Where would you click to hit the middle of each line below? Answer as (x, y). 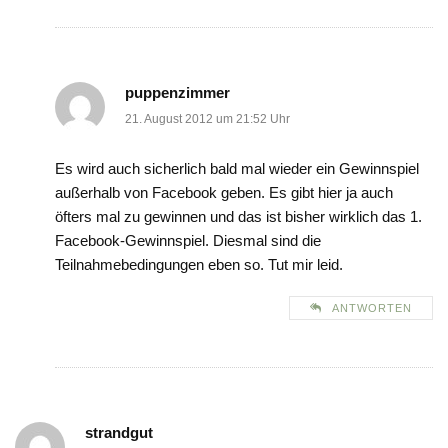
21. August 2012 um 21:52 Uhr (207, 119)
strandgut (119, 433)
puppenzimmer (177, 93)
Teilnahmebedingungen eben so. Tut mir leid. (199, 265)
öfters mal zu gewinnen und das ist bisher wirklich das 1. (238, 217)
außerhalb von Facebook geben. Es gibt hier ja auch (224, 193)
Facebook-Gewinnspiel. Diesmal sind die (188, 241)
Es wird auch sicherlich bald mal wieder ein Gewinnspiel (237, 169)
